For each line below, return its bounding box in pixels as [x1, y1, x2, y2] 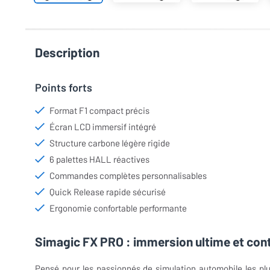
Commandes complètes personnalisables [49, 169, 207, 181]
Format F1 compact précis [49, 104, 149, 116]
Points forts [35, 80, 92, 94]
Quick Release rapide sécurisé [49, 186, 166, 197]
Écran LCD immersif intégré [49, 121, 156, 132]
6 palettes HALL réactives [49, 153, 149, 165]
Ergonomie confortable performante [49, 202, 187, 213]
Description [35, 44, 99, 60]
